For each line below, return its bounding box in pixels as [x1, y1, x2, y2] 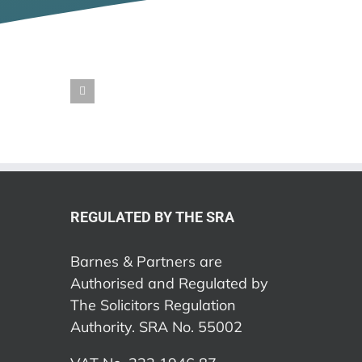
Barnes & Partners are [70, 252, 222, 271]
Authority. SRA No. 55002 [70, 318, 242, 336]
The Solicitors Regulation [70, 296, 236, 314]
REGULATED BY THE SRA [70, 208, 234, 225]
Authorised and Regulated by [70, 274, 268, 293]
